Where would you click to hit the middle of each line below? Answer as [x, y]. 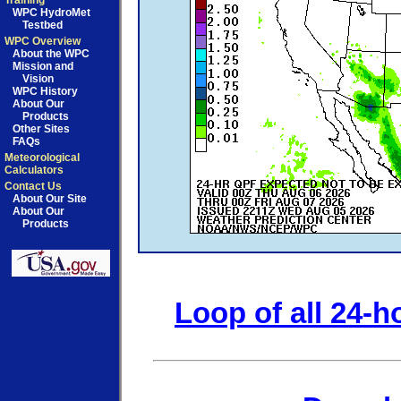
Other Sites [41, 129]
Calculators [34, 170]
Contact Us [33, 186]
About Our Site [50, 199]
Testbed [43, 25]
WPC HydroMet [51, 13]
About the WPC [51, 54]
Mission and [43, 66]
